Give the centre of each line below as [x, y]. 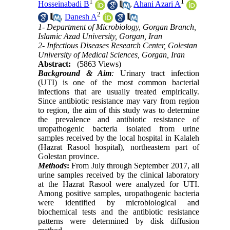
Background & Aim [75, 73]
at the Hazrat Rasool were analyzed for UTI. [119, 184]
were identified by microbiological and [119, 203]
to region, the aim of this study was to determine [119, 110]
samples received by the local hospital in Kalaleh [119, 138]
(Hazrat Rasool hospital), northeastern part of [119, 147]
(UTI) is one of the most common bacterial [119, 83]
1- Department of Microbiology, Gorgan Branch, [117, 27]
